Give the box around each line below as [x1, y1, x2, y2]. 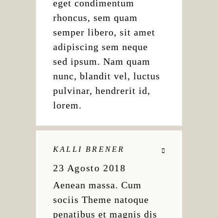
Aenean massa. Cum [53, 180, 142, 190]
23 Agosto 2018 [53, 163, 126, 173]
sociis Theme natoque [53, 194, 149, 205]
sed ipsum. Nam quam [53, 56, 150, 67]
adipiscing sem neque [53, 41, 148, 52]
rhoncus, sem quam [53, 12, 138, 23]
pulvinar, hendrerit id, [53, 85, 150, 96]
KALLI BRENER [53, 145, 125, 153]
